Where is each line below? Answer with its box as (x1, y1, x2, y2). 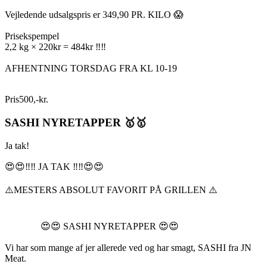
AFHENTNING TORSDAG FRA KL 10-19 (5, 63, 177, 74)
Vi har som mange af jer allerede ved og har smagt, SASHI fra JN (5, 242, 252, 253)
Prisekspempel (5, 31, 59, 42)
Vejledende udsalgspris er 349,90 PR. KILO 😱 (5, 10, 184, 20)
